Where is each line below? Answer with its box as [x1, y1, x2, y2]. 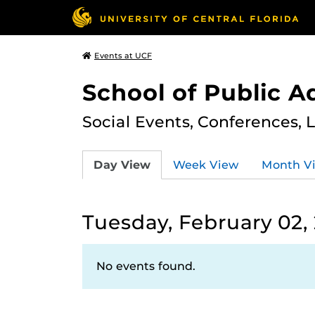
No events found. [96, 259, 195, 273]
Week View [173, 157, 239, 172]
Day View [94, 157, 150, 172]
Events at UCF [94, 51, 152, 60]
